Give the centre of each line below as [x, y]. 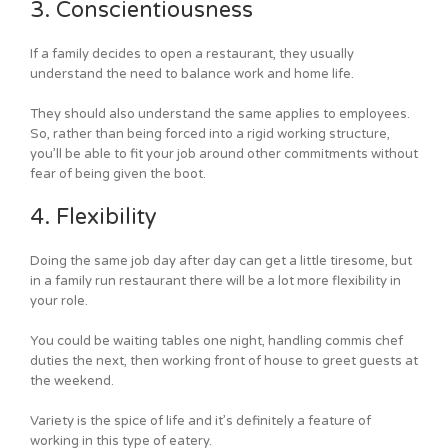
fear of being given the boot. [118, 174]
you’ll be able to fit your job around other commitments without [224, 154]
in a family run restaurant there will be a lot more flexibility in [215, 281]
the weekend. [72, 381]
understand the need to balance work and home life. [192, 74]
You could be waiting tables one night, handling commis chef [216, 341]
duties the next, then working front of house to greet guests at [224, 361]
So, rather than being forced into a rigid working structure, [210, 134]
